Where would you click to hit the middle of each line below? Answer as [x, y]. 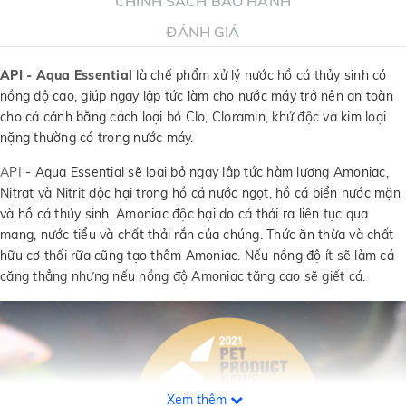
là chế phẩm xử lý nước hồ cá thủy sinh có [260, 76]
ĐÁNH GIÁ [203, 32]
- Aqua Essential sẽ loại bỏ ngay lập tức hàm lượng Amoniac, [205, 173]
